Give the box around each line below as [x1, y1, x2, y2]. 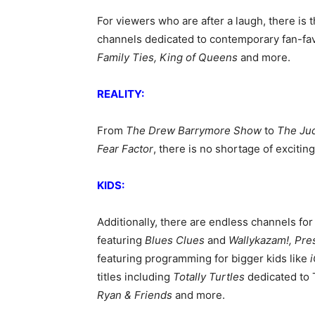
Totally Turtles [173, 270, 247, 283]
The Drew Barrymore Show [126, 124, 262, 137]
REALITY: [97, 87, 144, 101]
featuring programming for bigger [97, 252, 264, 265]
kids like [266, 252, 307, 265]
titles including [97, 270, 173, 283]
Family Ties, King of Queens [97, 51, 238, 64]
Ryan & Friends [97, 288, 172, 302]
